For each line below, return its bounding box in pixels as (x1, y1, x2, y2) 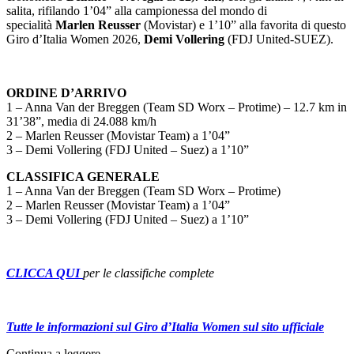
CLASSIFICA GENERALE (6, 170, 160, 184)
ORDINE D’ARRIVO (6, 86, 126, 100)
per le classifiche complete (83, 266, 214, 281)
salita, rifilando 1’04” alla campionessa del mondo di (6, 4, 267, 18)
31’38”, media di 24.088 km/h (6, 115, 156, 129)
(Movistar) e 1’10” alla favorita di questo (141, 18, 346, 32)
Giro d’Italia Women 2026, (6, 32, 144, 47)
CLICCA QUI (6, 266, 80, 281)
